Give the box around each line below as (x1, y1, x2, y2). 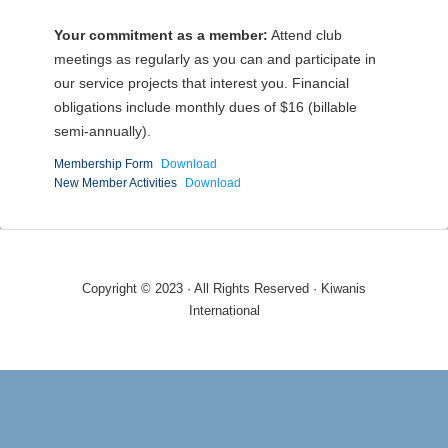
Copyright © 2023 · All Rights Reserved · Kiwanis (82, 281, 366, 297)
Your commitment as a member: (53, 27, 268, 44)
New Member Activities (53, 177, 177, 190)
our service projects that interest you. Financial (53, 75, 349, 92)
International (188, 303, 260, 319)
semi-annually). (53, 123, 151, 140)
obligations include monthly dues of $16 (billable (53, 99, 357, 116)
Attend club (267, 27, 342, 44)
